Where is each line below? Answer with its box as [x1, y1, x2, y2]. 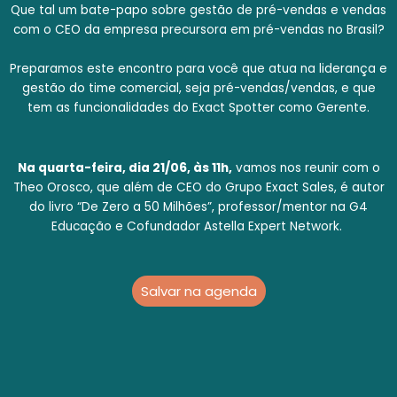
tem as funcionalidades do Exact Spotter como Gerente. [27, 99, 370, 116]
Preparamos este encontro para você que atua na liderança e [10, 60, 387, 77]
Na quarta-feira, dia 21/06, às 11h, [17, 159, 232, 176]
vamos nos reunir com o [231, 159, 380, 176]
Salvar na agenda [140, 281, 257, 300]
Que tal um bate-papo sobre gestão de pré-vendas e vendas [11, 2, 386, 19]
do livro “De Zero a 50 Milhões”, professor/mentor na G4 [29, 198, 368, 215]
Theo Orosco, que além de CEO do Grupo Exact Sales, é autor [12, 178, 385, 196]
